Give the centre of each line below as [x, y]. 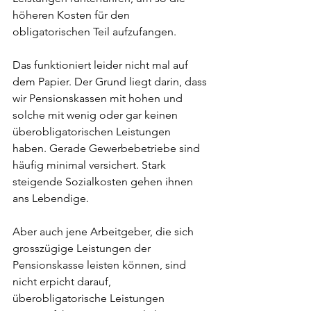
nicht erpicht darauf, [63, 281]
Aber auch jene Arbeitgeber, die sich [104, 232]
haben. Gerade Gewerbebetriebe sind [108, 148]
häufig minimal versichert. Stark [91, 165]
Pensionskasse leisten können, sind [101, 265]
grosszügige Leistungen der [83, 248]
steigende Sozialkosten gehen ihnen [104, 182]
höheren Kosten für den [73, 15]
